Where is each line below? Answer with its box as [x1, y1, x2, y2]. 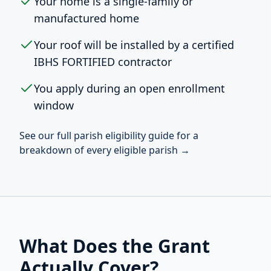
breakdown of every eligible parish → [19, 143, 190, 157]
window [34, 98, 74, 113]
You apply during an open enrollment [34, 81, 225, 96]
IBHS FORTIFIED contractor [34, 54, 172, 69]
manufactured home [34, 11, 139, 25]
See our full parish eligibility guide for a [19, 129, 198, 142]
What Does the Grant [19, 233, 210, 258]
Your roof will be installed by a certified [34, 38, 234, 52]
